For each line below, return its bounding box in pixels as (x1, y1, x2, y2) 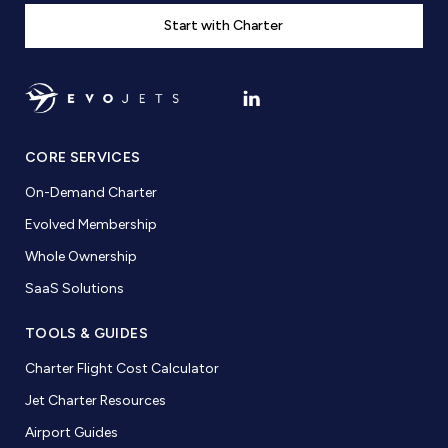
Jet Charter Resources (24, 392, 166, 410)
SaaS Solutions (24, 280, 124, 298)
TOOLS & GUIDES (24, 325, 148, 343)
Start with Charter (164, 17, 284, 35)
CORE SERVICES (24, 149, 141, 167)
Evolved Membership (24, 216, 157, 234)
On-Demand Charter (24, 184, 157, 202)
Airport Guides (24, 424, 118, 442)
